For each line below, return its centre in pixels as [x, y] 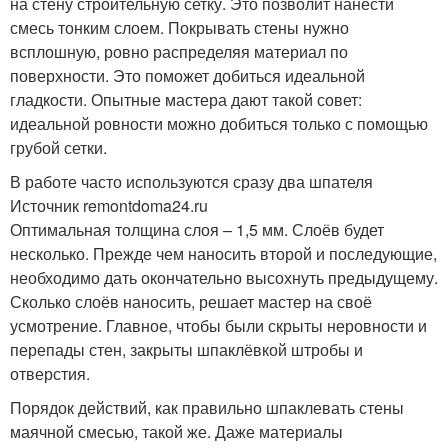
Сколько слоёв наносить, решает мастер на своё [191, 302]
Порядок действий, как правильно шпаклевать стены [207, 408]
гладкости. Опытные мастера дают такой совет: [186, 100]
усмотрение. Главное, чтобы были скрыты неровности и [218, 326]
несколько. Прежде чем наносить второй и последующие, [223, 254]
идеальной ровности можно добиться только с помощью [219, 124]
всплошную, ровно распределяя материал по [179, 52]
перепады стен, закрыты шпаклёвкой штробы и [186, 350]
